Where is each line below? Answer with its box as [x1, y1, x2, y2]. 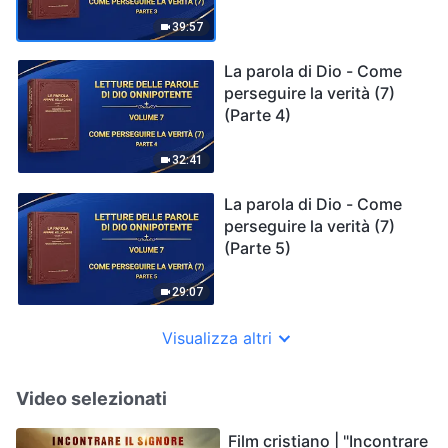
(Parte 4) [224, 105, 291, 126]
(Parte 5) [224, 237, 291, 258]
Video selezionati [16, 388, 167, 410]
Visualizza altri [162, 328, 272, 349]
